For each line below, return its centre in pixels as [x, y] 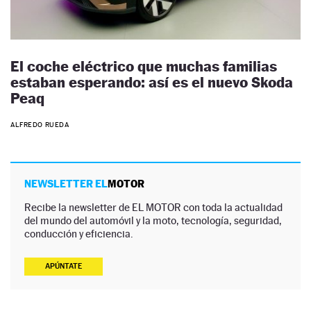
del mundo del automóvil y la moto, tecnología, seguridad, [153, 221]
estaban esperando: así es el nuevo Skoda [152, 82]
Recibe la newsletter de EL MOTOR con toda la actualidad [153, 208]
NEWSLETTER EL [66, 184]
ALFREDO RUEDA [40, 125]
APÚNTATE [64, 267]
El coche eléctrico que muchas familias [144, 66]
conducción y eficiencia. [79, 234]
